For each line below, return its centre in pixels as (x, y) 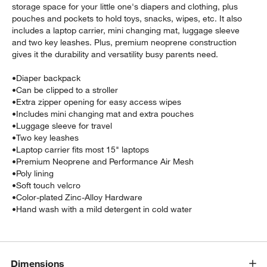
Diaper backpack (49, 78)
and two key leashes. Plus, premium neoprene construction (125, 42)
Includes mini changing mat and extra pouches (105, 114)
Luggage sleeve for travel (64, 125)
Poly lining (35, 173)
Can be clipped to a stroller (67, 90)
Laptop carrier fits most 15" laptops (83, 149)
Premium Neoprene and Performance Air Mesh (105, 161)
